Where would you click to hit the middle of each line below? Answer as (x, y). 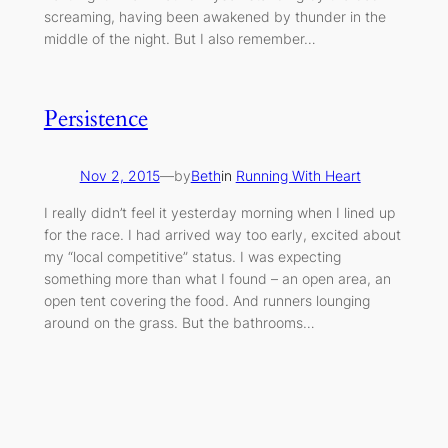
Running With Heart (298, 176)
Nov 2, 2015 (119, 176)
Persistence (95, 118)
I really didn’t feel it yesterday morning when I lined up (219, 212)
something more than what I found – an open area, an (217, 278)
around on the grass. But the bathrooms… (179, 322)
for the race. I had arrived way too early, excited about (222, 234)
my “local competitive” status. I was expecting (192, 256)
